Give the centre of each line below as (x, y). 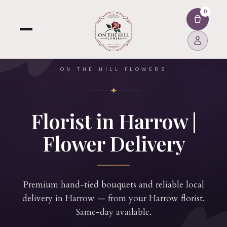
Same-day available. (113, 212)
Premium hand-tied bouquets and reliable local (113, 185)
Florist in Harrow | (113, 121)
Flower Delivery (113, 143)
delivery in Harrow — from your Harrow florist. (113, 198)
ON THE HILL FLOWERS (113, 69)
